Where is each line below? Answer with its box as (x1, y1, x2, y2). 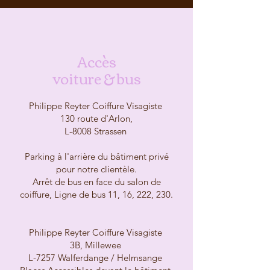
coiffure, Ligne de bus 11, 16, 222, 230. (20, 189, 173, 200)
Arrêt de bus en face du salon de (32, 176, 161, 187)
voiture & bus (52, 64, 141, 91)
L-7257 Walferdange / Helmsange (28, 252, 165, 263)
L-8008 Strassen (64, 125, 129, 137)
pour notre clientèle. (56, 163, 137, 175)
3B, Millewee (69, 239, 124, 251)
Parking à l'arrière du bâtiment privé (24, 151, 169, 162)
